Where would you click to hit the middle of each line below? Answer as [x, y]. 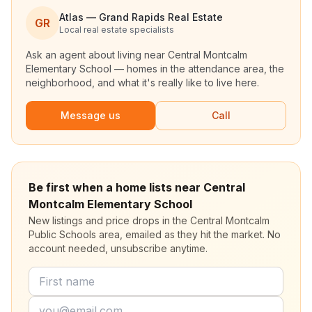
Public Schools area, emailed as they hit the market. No [155, 234]
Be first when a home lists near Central [137, 187]
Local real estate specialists [117, 30]
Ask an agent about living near [97, 55]
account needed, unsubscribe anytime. [118, 248]
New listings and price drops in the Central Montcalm [149, 220]
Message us [91, 115]
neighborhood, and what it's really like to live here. [142, 83]
